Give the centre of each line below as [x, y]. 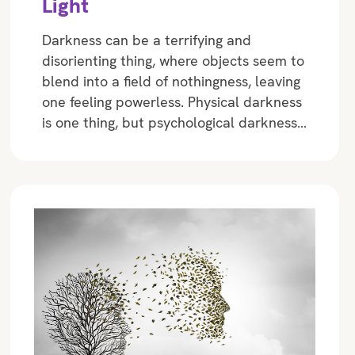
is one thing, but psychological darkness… [175, 122]
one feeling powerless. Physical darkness [172, 101]
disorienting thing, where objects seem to [174, 60]
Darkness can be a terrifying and [147, 40]
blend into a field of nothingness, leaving [172, 81]
